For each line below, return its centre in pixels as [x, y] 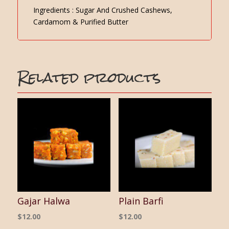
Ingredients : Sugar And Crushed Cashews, [102, 10]
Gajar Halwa [43, 201]
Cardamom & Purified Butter [81, 21]
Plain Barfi [141, 201]
